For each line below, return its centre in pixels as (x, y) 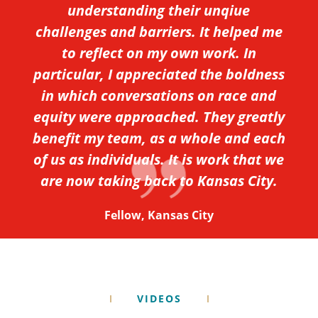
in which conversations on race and (159, 95)
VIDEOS (159, 298)
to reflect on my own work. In (159, 53)
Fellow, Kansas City (159, 215)
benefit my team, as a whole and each (159, 138)
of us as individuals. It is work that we (159, 159)
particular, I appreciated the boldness (159, 74)
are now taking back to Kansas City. (159, 181)
